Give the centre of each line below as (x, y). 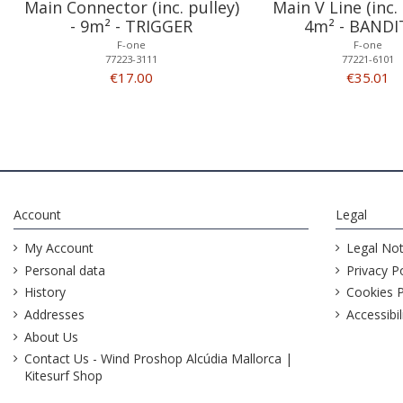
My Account (59, 248)
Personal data (65, 270)
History (45, 292)
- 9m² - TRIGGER (132, 27)
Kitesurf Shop (63, 376)
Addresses (54, 314)
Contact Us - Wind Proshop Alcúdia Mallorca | (158, 359)
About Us (51, 336)
